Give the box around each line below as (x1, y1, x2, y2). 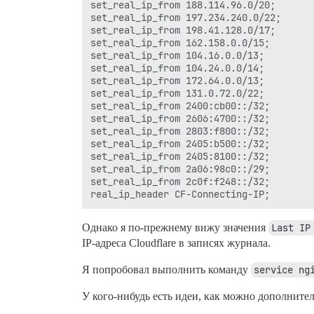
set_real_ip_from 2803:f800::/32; (90, 125, 270, 137)
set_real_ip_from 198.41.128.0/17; (90, 24, 275, 36)
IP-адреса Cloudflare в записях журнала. (82, 237, 271, 249)
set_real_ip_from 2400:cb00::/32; (90, 100, 270, 112)
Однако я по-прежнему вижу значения (82, 221, 268, 233)
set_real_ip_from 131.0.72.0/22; (90, 87, 264, 100)
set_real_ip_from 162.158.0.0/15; (90, 36, 270, 49)
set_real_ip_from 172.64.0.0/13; (90, 74, 264, 87)
